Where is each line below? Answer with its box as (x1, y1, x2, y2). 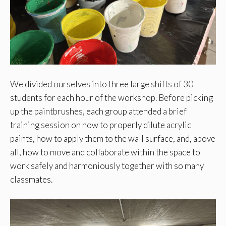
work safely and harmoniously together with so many (10, 160, 204, 172)
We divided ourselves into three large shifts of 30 (10, 79, 193, 90)
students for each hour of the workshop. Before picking (10, 92, 213, 103)
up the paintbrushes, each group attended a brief (10, 106, 187, 117)
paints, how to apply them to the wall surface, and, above (10, 133, 215, 144)
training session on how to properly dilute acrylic (10, 120, 191, 131)
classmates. (10, 174, 52, 185)
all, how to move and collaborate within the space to (10, 147, 200, 158)
